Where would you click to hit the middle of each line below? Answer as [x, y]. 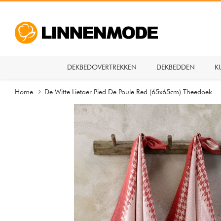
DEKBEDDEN [176, 67]
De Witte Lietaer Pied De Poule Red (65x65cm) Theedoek [128, 92]
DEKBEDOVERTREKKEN [102, 67]
